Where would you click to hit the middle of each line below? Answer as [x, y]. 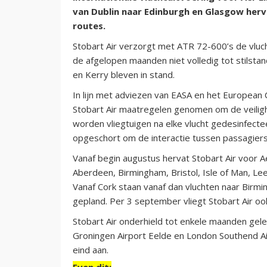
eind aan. [91, 249]
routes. [89, 25]
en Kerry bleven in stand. [124, 74]
